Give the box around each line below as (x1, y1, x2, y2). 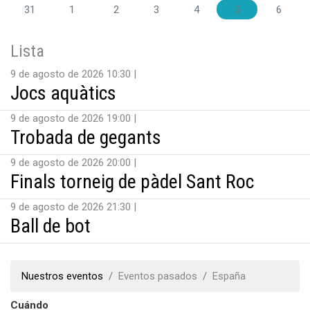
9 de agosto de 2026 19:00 (10, 112, 134, 125)
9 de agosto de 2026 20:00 (10, 156, 134, 169)
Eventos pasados (118, 270, 197, 282)
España (212, 270, 246, 282)
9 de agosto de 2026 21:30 (10, 201, 134, 213)
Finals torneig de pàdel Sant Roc (10, 170, 254, 193)
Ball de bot (10, 215, 91, 237)
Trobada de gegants (10, 126, 161, 149)
